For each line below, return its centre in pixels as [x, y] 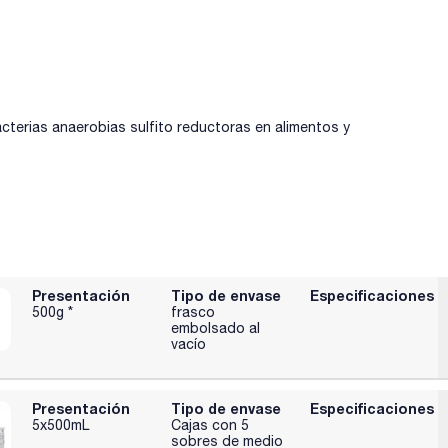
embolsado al [216, 327]
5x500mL [61, 424]
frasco [193, 311]
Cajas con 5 [210, 424]
